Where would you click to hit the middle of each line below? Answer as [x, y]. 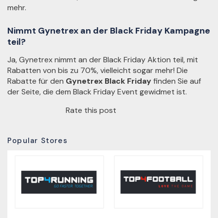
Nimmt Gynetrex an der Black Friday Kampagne [109, 31]
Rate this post [91, 110]
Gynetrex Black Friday [109, 81]
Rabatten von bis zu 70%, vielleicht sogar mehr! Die [98, 71]
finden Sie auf [176, 81]
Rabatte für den [36, 81]
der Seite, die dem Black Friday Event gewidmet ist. [97, 92]
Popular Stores [37, 141]
